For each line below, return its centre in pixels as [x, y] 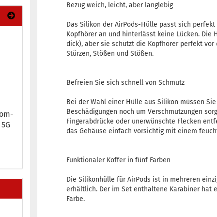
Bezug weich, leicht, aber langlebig [120, 5]
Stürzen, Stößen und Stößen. [110, 54]
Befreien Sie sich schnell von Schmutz [126, 83]
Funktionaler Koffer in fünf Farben [119, 160]
